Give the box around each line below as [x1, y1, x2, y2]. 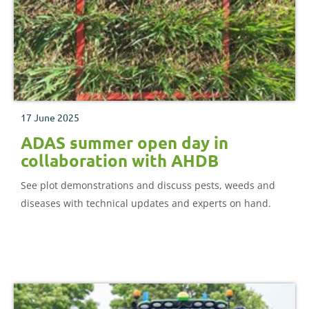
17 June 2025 [21, 111, 79, 124]
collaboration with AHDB [21, 150, 219, 172]
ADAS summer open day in [21, 132, 228, 154]
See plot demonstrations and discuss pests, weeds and [21, 179, 275, 192]
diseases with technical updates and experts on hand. [21, 197, 271, 210]
